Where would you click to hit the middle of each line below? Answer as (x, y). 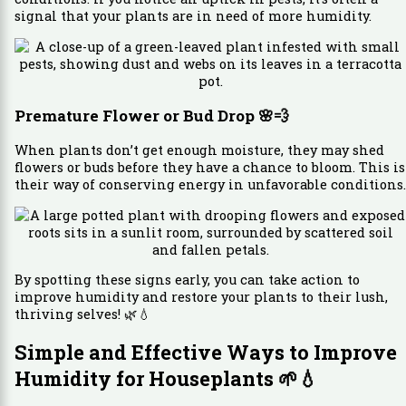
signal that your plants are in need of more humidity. (193, 16)
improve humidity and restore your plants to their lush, (201, 297)
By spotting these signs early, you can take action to (187, 280)
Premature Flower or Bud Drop (136, 116)
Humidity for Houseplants (146, 379)
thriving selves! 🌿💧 (82, 314)
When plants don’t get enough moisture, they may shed (199, 150)
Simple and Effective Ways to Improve (205, 353)
